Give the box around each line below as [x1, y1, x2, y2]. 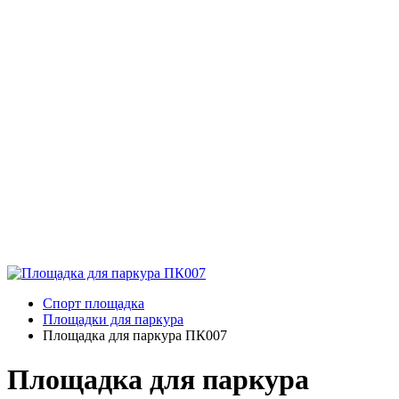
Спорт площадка [43, 296, 144, 312]
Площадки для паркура [43, 312, 183, 328]
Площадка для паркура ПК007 [43, 328, 227, 344]
